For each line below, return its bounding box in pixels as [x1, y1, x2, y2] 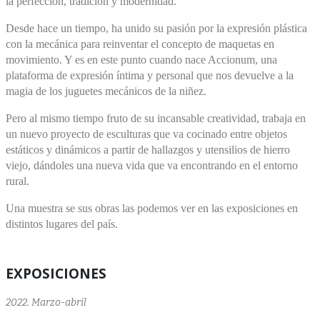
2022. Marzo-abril [6, 296, 86, 309]
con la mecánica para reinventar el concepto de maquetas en [6, 37, 274, 50]
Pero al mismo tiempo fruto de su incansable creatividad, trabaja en [6, 111, 306, 124]
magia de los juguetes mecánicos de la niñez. [6, 84, 206, 97]
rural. [6, 174, 29, 187]
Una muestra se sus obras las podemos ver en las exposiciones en [6, 201, 298, 214]
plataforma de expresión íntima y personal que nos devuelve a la [6, 69, 294, 81]
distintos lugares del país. [6, 217, 118, 230]
